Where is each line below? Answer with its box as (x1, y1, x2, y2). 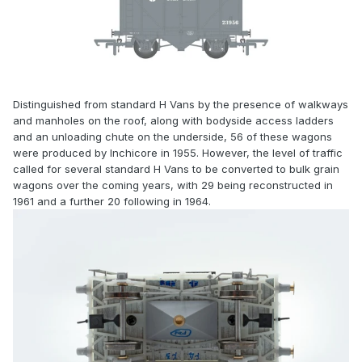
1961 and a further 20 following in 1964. (13, 195, 211, 208)
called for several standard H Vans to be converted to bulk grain (13, 162, 339, 176)
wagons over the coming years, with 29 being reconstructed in (13, 179, 333, 192)
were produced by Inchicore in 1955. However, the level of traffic (13, 146, 343, 160)
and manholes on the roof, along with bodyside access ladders (13, 114, 334, 128)
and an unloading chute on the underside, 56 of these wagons (13, 130, 332, 144)
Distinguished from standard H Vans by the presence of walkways (13, 98, 348, 112)
